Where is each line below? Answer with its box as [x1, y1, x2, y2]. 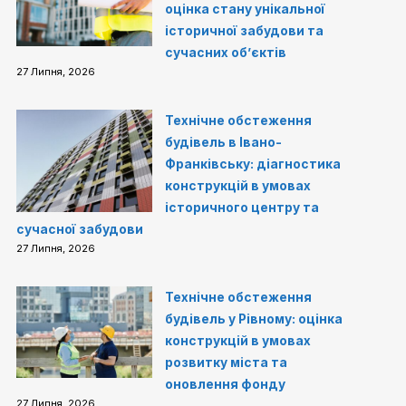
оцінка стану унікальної [165, 2, 326, 17]
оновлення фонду [165, 377, 286, 392]
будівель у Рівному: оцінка [165, 312, 343, 327]
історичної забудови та [165, 24, 324, 39]
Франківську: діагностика [165, 157, 342, 172]
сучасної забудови [16, 222, 144, 237]
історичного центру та [165, 200, 320, 216]
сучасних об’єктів [165, 45, 287, 61]
